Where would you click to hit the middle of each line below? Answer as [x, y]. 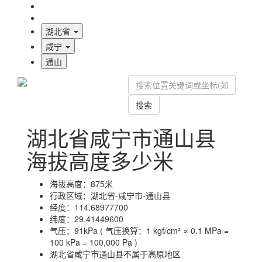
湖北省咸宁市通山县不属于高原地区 [115, 254]
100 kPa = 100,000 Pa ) [94, 242]
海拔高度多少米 [100, 161]
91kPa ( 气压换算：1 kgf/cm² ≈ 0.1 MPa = [151, 230]
